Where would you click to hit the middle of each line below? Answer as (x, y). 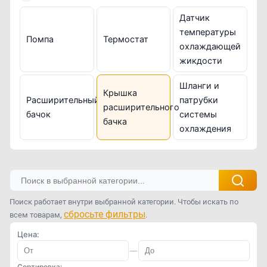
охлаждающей (210, 46)
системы (198, 114)
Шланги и (200, 86)
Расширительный (63, 100)
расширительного (141, 107)
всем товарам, (37, 215)
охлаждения (206, 128)
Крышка (120, 93)
